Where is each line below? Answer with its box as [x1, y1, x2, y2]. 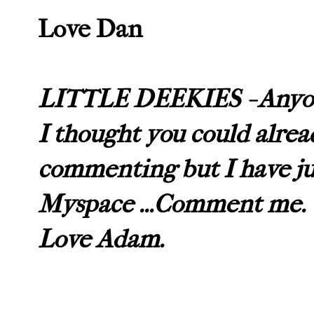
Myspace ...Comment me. [38, 189, 306, 219]
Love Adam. [38, 224, 164, 254]
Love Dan [38, 14, 142, 44]
